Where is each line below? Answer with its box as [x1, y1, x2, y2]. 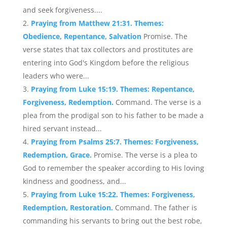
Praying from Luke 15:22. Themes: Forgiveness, [30, 190, 195, 199]
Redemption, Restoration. [22, 203, 115, 212]
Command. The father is [115, 203, 197, 212]
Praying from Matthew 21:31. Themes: [30, 18, 164, 28]
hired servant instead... [22, 124, 102, 133]
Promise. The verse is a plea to [93, 150, 197, 160]
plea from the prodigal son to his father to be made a [22, 110, 204, 120]
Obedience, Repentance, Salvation [22, 31, 143, 41]
